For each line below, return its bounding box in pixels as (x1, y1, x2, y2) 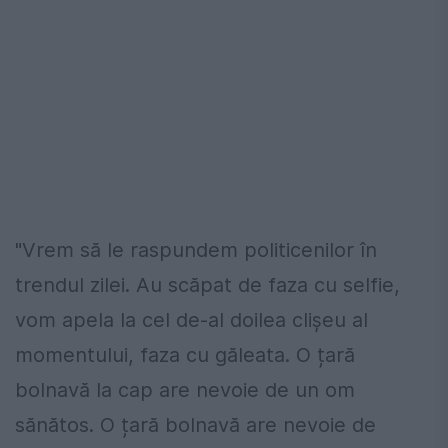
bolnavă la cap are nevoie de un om (15, 378, 355, 403)
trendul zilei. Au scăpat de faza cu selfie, (15, 273, 400, 298)
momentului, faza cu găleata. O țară (15, 343, 355, 368)
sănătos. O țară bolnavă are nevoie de (15, 413, 376, 438)
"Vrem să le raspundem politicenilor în (15, 238, 377, 263)
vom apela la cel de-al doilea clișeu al (15, 308, 368, 333)
